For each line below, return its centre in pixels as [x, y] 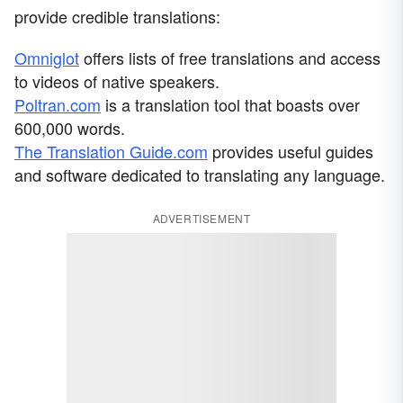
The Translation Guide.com [111, 151]
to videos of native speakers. [117, 81]
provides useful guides [291, 151]
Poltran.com [58, 104]
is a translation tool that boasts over [230, 104]
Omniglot [47, 57]
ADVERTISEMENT [201, 218]
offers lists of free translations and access [230, 57]
